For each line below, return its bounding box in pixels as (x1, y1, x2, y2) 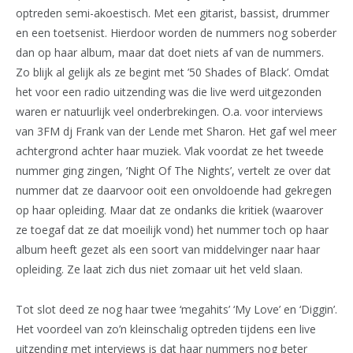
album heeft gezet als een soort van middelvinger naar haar (16, 241, 320, 257)
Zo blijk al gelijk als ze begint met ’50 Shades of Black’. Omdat (16, 64, 329, 80)
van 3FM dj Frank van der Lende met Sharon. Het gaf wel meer (16, 123, 336, 139)
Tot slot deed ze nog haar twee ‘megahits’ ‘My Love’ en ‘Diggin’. (16, 301, 337, 317)
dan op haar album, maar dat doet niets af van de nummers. (16, 44, 324, 60)
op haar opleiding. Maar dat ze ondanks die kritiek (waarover (16, 202, 323, 217)
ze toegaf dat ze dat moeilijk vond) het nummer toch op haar (16, 221, 329, 237)
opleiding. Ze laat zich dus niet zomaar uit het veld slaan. (16, 261, 303, 277)
